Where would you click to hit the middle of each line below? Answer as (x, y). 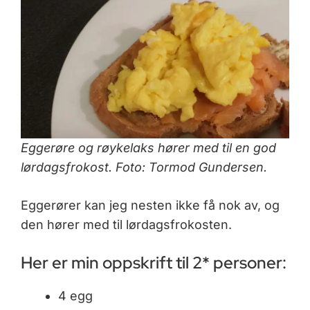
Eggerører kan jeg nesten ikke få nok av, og (150, 205)
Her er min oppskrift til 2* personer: (154, 262)
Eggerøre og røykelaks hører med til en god (148, 147)
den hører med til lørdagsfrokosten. (126, 224)
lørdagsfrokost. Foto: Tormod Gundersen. (144, 167)
